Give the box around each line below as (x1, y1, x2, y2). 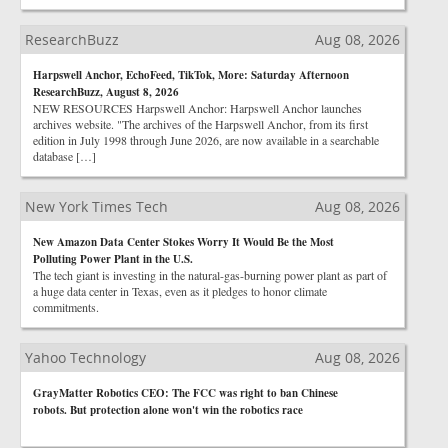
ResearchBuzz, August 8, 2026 (33, 84, 179, 100)
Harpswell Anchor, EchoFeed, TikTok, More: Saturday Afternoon (33, 67, 349, 83)
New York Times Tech (25, 197, 168, 216)
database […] (33, 148, 96, 164)
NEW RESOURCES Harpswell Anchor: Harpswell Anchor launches (33, 100, 362, 116)
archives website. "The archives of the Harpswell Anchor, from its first (33, 116, 368, 132)
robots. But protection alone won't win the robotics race (33, 402, 303, 418)
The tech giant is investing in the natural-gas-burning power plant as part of (33, 267, 387, 283)
